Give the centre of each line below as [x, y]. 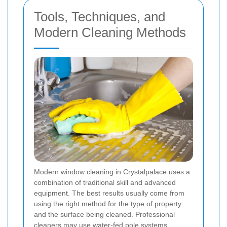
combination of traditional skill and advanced [105, 183]
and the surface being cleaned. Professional [104, 215]
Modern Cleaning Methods [110, 33]
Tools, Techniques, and [100, 17]
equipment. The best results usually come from [109, 193]
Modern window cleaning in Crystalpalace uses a [112, 172]
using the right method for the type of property [108, 204]
